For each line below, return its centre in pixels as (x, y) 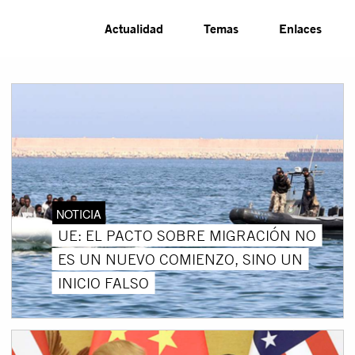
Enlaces (301, 28)
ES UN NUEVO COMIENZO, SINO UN (180, 259)
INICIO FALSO (103, 282)
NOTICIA (78, 213)
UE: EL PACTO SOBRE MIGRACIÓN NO (187, 235)
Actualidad (134, 28)
